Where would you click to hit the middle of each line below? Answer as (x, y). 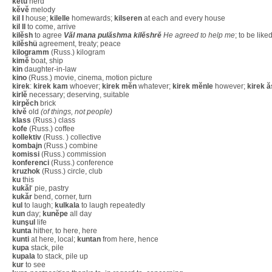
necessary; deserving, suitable (78, 95)
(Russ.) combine (70, 146)
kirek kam (51, 86)
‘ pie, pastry (50, 188)
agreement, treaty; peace (79, 44)
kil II (19, 27)
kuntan (89, 239)
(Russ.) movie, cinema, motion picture (90, 78)
